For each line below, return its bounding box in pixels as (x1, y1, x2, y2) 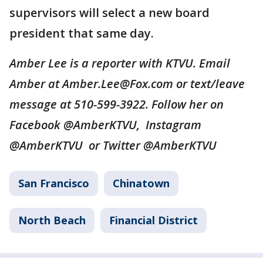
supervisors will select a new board (9, 5, 210, 21)
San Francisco (18, 176, 89, 190)
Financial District (109, 213, 198, 227)
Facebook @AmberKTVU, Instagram (9, 117, 201, 133)
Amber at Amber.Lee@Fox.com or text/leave (9, 76, 245, 92)
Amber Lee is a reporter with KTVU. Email (9, 55, 230, 71)
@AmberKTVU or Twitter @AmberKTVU (9, 137, 217, 153)
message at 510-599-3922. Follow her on (9, 96, 224, 112)
